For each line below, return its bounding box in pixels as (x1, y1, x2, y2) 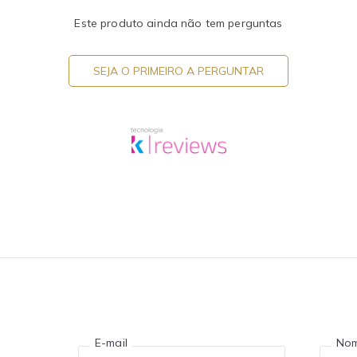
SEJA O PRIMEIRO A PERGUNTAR (93, 63, 264, 78)
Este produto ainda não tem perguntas (74, 15, 283, 30)
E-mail (95, 335, 127, 351)
